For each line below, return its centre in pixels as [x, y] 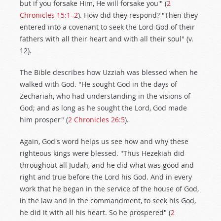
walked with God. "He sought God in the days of [98, 84]
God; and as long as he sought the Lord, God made [103, 108]
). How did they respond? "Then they [138, 15]
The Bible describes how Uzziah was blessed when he [109, 72]
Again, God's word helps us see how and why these [104, 141]
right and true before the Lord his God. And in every [106, 177]
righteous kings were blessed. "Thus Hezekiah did [102, 153]
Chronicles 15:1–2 [49, 15]
